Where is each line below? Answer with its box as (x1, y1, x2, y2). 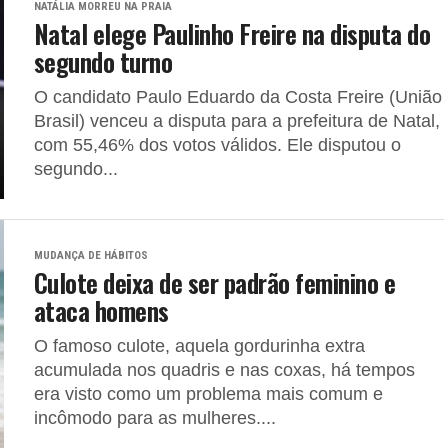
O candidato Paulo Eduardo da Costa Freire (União (34, 87, 442, 107)
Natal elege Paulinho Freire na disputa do (34, 14, 431, 52)
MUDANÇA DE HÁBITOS (34, 249, 148, 262)
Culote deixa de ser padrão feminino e (34, 263, 396, 301)
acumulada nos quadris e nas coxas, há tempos (34, 360, 415, 380)
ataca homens (34, 291, 169, 329)
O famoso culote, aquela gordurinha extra (34, 336, 365, 356)
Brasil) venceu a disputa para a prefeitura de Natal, (34, 111, 440, 131)
